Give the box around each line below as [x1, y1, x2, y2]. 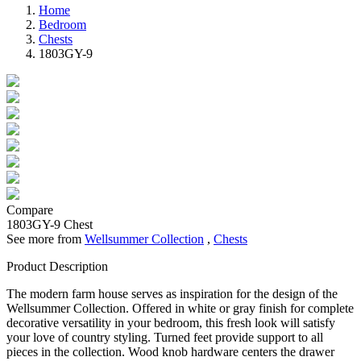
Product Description [6, 259, 108, 274]
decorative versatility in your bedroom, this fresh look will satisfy [6, 316, 335, 330]
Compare [6, 203, 53, 218]
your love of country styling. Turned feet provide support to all [6, 330, 323, 345]
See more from [6, 232, 85, 247]
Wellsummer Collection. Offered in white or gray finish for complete [6, 301, 354, 316]
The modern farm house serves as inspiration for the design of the [6, 287, 338, 301]
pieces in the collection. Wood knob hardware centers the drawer [6, 345, 334, 359]
